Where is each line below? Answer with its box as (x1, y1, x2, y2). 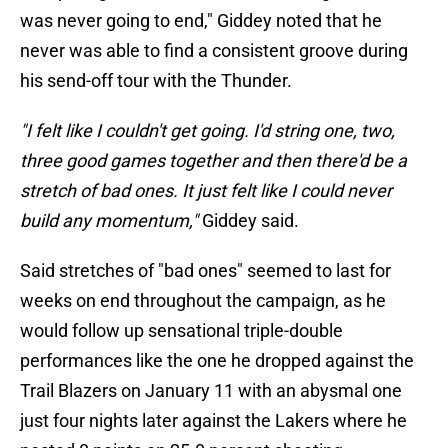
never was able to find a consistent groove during (20, 40, 408, 62)
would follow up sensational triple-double (20, 320, 343, 342)
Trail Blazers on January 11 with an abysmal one (20, 380, 402, 402)
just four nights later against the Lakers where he (20, 410, 407, 432)
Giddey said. (202, 210, 299, 232)
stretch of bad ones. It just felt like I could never (20, 180, 392, 202)
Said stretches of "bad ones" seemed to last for (20, 260, 391, 282)
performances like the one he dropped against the (20, 350, 414, 372)
